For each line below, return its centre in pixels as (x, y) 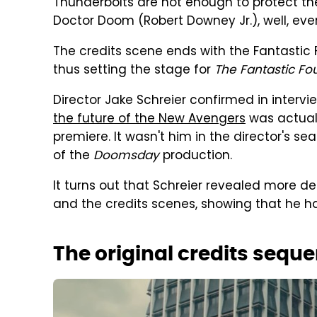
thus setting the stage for (134, 71)
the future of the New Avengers (149, 120)
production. (196, 156)
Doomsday (126, 156)
